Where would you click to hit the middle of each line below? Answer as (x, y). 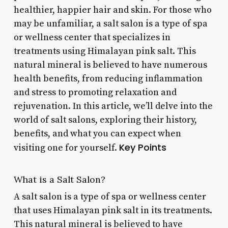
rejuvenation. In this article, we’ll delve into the (113, 106)
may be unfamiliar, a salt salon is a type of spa (110, 23)
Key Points (142, 147)
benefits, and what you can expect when (97, 133)
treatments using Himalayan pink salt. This (105, 51)
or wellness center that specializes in (92, 37)
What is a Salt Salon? (59, 179)
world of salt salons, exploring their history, (105, 120)
